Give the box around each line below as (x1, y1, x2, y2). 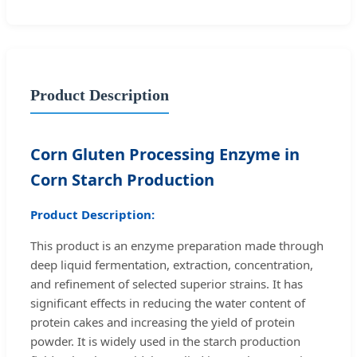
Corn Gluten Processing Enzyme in (30, 143, 300, 165)
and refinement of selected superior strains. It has (30, 275, 303, 292)
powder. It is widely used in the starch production (30, 332, 300, 349)
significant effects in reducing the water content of (30, 294, 305, 311)
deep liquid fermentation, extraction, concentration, (30, 256, 313, 273)
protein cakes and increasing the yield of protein (30, 313, 295, 330)
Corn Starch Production (30, 168, 214, 190)
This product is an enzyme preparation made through (30, 237, 324, 253)
